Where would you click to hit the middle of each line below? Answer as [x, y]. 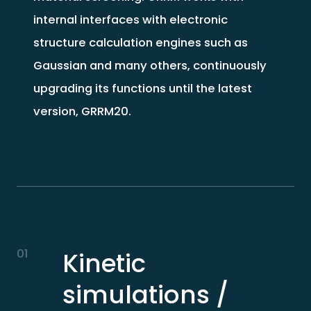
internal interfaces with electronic [130, 19]
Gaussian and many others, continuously [150, 65]
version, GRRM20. [82, 111]
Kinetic [104, 263]
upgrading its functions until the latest [142, 88]
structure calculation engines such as [140, 42]
